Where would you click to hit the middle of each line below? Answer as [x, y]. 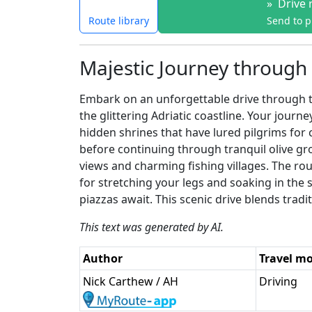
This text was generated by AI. [151, 227]
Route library [119, 21]
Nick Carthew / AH [131, 282]
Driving [278, 282]
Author [103, 259]
